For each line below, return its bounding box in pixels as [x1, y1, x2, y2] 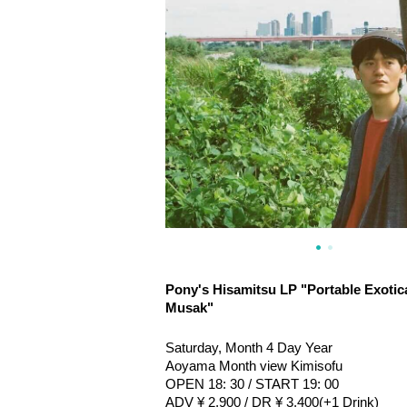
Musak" [165, 301, 213, 315]
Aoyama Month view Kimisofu [165, 359, 342, 373]
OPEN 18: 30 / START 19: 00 [165, 377, 339, 392]
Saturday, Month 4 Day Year [165, 341, 333, 355]
